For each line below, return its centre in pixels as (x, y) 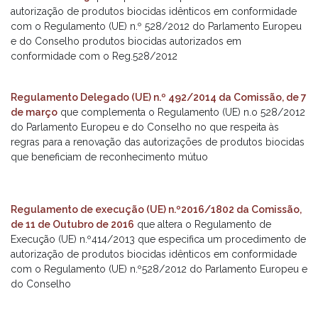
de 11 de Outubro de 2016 (72, 224)
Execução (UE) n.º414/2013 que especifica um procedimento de (158, 239)
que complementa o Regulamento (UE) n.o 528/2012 (181, 112)
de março (34, 112)
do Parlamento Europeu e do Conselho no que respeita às (145, 127)
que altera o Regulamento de (203, 224)
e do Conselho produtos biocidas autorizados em (126, 41)
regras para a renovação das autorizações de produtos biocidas (158, 142)
